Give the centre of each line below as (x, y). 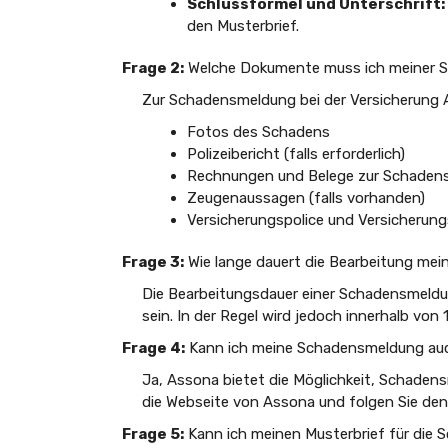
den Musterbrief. (243, 25)
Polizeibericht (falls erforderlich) (296, 153)
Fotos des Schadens (258, 131)
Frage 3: (153, 261)
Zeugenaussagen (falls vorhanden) (306, 197)
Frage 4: (153, 347)
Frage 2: (153, 67)
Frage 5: (153, 433)
